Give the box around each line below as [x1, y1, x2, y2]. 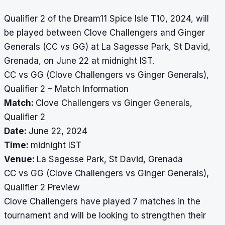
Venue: [4, 154, 37, 165]
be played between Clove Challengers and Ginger [4, 28, 205, 38]
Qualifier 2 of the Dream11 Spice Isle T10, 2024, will [4, 14, 209, 24]
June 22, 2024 [29, 126, 87, 137]
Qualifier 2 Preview [4, 182, 80, 193]
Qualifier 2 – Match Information [4, 84, 129, 94]
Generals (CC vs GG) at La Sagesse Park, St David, [4, 42, 210, 52]
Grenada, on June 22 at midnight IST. [4, 56, 154, 66]
